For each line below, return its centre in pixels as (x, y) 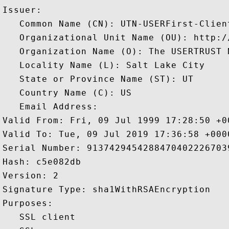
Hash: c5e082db (45, 162)
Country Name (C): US (67, 93)
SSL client (42, 217)
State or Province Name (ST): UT (98, 79)
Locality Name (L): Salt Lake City (104, 65)
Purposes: (33, 203)
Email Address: (53, 107)
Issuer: (25, 10)
